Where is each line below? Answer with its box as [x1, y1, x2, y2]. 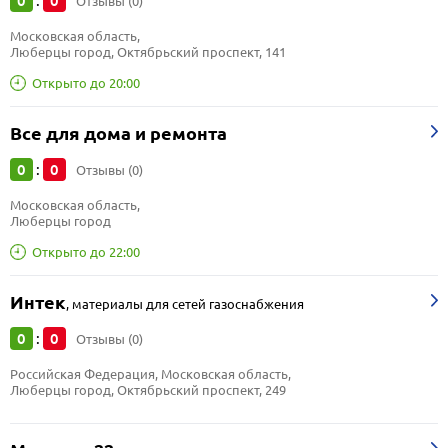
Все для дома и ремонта [10, 123, 227, 144]
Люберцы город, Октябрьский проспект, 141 [10, 44, 286, 60]
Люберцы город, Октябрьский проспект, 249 [10, 382, 286, 398]
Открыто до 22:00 [32, 243, 140, 260]
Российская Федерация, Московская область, [10, 366, 294, 382]
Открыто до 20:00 [32, 74, 140, 91]
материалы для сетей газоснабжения [72, 296, 304, 312]
